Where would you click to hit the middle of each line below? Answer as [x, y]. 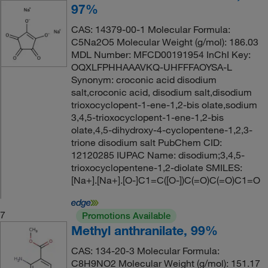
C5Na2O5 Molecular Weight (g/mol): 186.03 [165, 42]
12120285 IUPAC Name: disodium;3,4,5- [158, 155]
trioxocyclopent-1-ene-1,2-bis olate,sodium [164, 105]
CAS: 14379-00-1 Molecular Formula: [150, 29]
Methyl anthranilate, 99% [144, 230]
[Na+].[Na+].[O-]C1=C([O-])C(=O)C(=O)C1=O [165, 180]
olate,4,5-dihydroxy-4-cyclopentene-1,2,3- [162, 130]
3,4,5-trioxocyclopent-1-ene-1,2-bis [147, 117]
